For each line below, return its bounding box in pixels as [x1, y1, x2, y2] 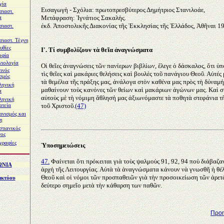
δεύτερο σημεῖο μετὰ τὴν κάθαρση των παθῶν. [41, 181, 162, 189]
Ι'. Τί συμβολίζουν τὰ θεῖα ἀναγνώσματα [41, 46, 152, 54]
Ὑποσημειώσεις [41, 141, 85, 149]
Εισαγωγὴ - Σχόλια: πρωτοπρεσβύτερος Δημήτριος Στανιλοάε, [41, 6, 205, 14]
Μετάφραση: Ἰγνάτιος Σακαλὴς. [41, 14, 126, 22]
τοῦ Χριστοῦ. [41, 102, 75, 110]
